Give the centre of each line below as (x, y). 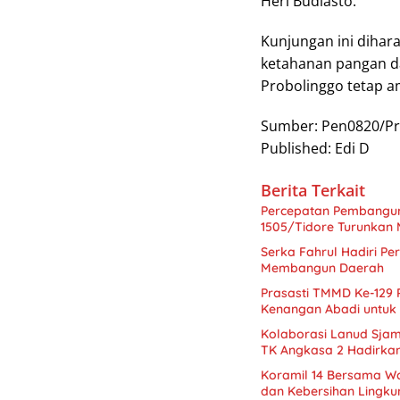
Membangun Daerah (322, 267)
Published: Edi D (315, 148)
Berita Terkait (313, 190)
